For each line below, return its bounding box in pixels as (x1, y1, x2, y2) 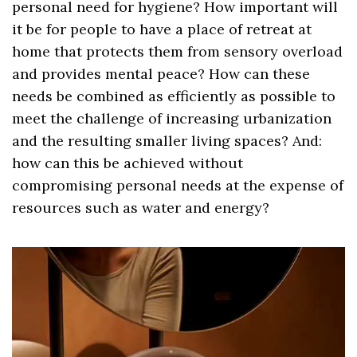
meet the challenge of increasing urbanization (12, 109, 332, 128)
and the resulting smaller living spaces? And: (12, 131, 323, 151)
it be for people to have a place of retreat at (12, 20, 312, 39)
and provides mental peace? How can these (12, 65, 311, 84)
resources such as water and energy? (12, 198, 270, 218)
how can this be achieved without (12, 154, 244, 173)
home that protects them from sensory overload (12, 42, 343, 61)
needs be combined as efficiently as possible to (12, 87, 336, 106)
